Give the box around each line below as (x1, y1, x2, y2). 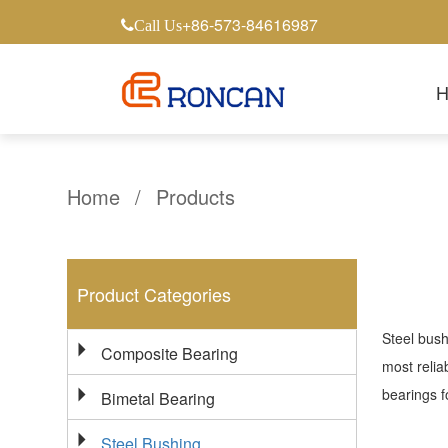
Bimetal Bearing (101, 387, 216, 411)
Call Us (133, 17, 182, 33)
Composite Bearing (101, 342, 239, 366)
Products (156, 181, 236, 211)
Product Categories (77, 281, 232, 308)
